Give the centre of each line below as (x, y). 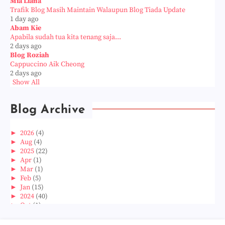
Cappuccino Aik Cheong (47, 64)
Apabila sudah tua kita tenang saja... (66, 37)
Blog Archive (47, 110)
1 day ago (24, 19)
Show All (26, 82)
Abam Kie (26, 28)
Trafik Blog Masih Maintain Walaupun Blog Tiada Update (98, 10)
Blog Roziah (30, 55)
